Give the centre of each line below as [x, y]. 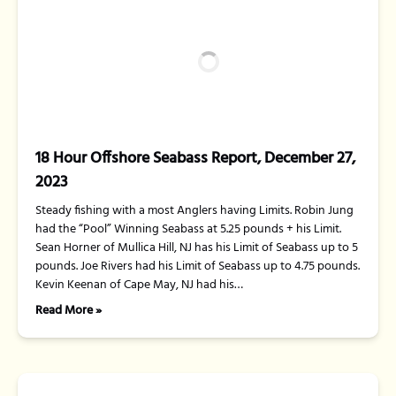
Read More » [69, 311]
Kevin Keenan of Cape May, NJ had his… [139, 285]
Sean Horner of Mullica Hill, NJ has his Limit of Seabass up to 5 [197, 248]
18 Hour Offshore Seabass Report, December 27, [195, 159]
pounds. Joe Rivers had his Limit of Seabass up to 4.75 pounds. [198, 267]
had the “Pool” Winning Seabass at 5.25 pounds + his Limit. [188, 229]
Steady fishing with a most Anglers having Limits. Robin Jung [194, 211]
